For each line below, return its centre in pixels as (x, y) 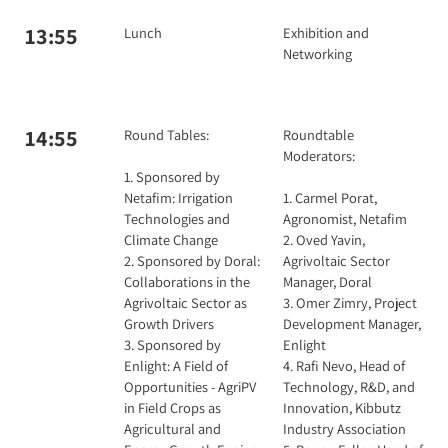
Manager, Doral (327, 281)
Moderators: (319, 155)
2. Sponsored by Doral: (192, 260)
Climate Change (171, 239)
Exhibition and (326, 32)
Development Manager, (352, 323)
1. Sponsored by (172, 176)
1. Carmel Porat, (330, 197)
